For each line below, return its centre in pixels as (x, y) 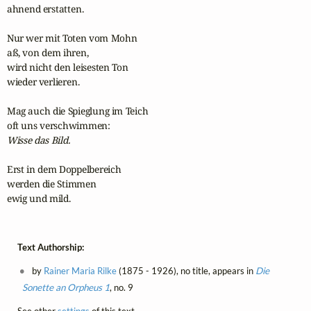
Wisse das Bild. (38, 140)
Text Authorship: (50, 247)
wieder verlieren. (43, 81)
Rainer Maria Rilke (80, 270)
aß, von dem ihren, (48, 52)
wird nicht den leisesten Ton (67, 67)
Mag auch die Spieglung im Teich (77, 110)
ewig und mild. (39, 198)
